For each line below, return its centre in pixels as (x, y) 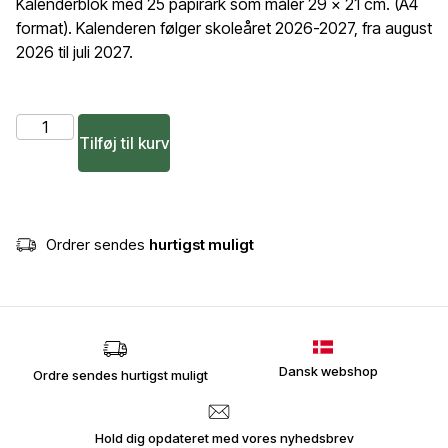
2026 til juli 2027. (74, 52)
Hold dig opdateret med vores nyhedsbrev (224, 438)
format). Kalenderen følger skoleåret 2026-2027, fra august (224, 28)
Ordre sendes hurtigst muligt (120, 375)
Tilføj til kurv (124, 143)
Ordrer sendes (97, 244)
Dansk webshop (328, 371)
